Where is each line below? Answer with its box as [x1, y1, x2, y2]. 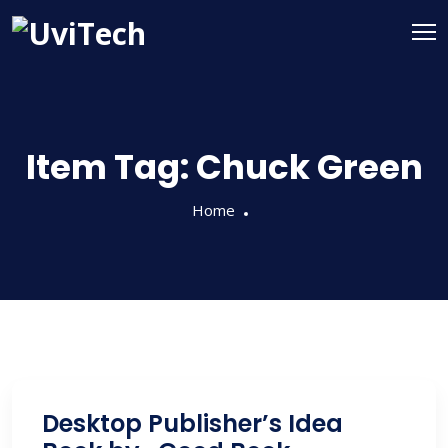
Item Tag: [25, 143, 196, 191]
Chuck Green [195, 143, 423, 191]
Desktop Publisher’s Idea [42, 407, 343, 440]
